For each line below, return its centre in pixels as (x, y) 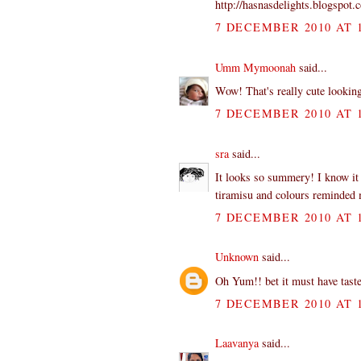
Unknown (237, 257)
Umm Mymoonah (255, 67)
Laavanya (237, 343)
